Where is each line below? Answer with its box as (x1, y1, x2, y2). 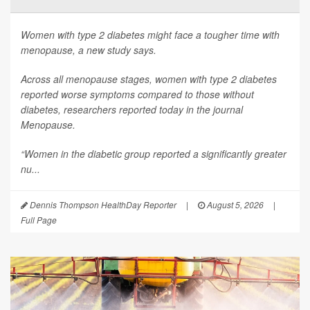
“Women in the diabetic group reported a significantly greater (21, 146, 286, 161)
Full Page (21, 213, 57, 226)
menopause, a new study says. (21, 42, 156, 57)
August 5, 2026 (205, 198, 264, 210)
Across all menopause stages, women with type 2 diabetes (21, 71, 277, 86)
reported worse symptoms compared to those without (21, 86, 254, 101)
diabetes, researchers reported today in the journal (21, 102, 243, 116)
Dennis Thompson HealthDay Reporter (28, 198, 176, 210)
